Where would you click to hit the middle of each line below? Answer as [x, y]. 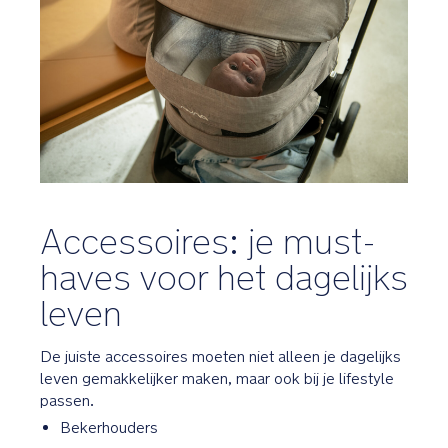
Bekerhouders [109, 427]
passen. [67, 400]
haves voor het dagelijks [224, 276]
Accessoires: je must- [208, 240]
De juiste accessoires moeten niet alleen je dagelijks [220, 356]
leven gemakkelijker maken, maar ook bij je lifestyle [217, 378]
